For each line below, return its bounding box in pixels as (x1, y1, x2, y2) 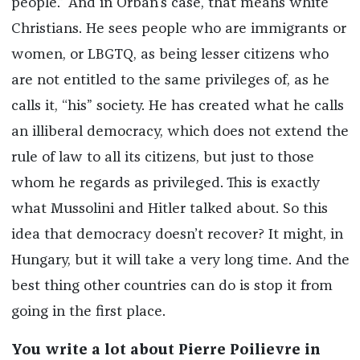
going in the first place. (10, 305, 166, 320)
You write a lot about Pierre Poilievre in (10, 343, 321, 358)
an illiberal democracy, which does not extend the (10, 125, 349, 140)
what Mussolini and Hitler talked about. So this (10, 202, 328, 217)
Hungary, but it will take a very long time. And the (10, 253, 350, 268)
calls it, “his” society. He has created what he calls (10, 99, 344, 114)
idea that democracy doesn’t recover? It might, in (10, 227, 343, 243)
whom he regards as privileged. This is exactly (10, 176, 320, 191)
